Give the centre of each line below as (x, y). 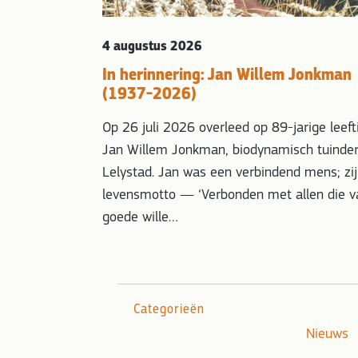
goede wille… (141, 218)
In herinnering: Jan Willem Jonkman (227, 75)
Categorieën (169, 309)
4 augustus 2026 (153, 46)
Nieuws (327, 335)
